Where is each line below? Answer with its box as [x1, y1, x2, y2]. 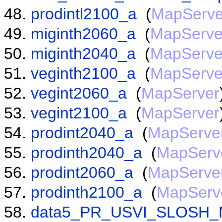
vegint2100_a [31, 104, 127, 122]
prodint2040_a [31, 123, 133, 142]
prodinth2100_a [31, 183, 142, 201]
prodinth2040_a [31, 143, 142, 162]
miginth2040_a [31, 44, 136, 62]
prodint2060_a [31, 163, 133, 181]
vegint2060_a [31, 84, 127, 102]
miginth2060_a [31, 24, 136, 43]
